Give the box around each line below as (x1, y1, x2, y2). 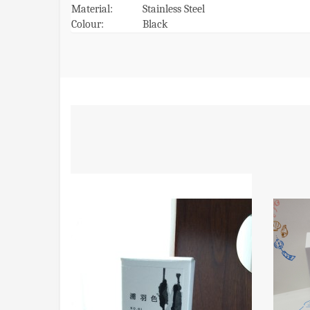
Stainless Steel (143, 2, 205, 15)
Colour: (71, 17, 104, 30)
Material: (71, 2, 113, 15)
